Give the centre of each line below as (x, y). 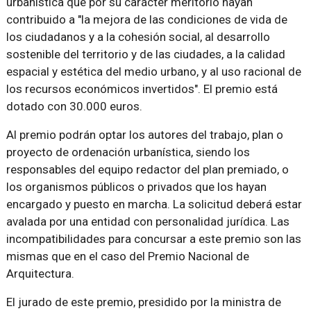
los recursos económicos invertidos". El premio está (142, 89)
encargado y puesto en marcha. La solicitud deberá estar (154, 204)
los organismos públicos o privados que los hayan (136, 187)
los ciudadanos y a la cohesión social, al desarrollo (138, 37)
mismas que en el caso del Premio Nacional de (127, 256)
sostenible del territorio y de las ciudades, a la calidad (145, 54)
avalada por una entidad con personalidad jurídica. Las (148, 221)
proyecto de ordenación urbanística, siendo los (128, 152)
